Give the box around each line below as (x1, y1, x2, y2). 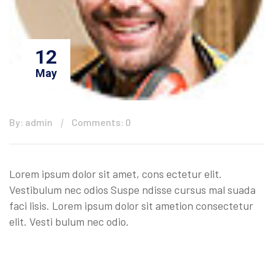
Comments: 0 (72, 116, 131, 128)
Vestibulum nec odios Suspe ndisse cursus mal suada (9, 183, 256, 196)
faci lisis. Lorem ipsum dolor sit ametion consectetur (9, 199, 253, 212)
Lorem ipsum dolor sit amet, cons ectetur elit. (9, 167, 222, 180)
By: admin (9, 116, 53, 128)
